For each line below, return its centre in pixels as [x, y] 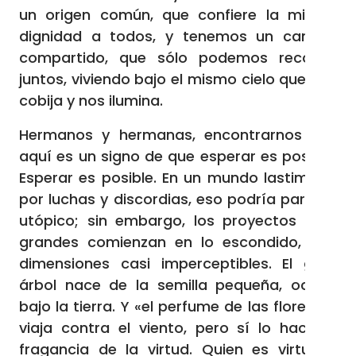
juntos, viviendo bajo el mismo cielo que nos [178, 79]
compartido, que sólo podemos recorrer [178, 58]
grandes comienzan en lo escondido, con [178, 242]
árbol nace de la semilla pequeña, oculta [178, 285]
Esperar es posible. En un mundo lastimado [178, 178]
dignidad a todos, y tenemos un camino [178, 36]
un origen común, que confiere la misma [178, 15]
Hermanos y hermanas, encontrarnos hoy [178, 135]
